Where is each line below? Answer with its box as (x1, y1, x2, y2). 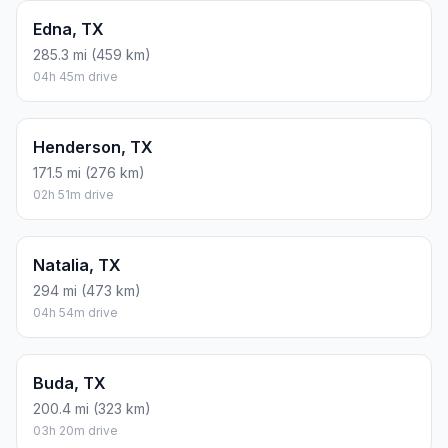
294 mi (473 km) (33, 282, 141, 300)
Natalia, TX (33, 255, 121, 276)
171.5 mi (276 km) (33, 164, 145, 182)
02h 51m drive (33, 187, 114, 203)
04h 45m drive (33, 69, 118, 85)
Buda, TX (33, 373, 106, 394)
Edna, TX (33, 19, 104, 40)
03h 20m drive (33, 423, 118, 439)
